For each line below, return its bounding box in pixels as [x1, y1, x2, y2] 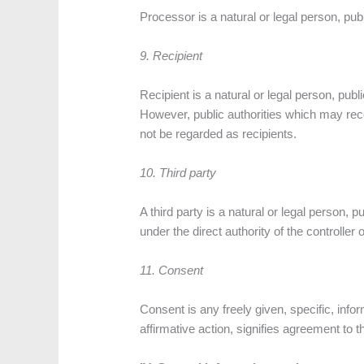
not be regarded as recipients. [140, 127, 297, 141]
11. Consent [140, 263, 204, 278]
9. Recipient [140, 49, 203, 63]
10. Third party [140, 166, 217, 180]
